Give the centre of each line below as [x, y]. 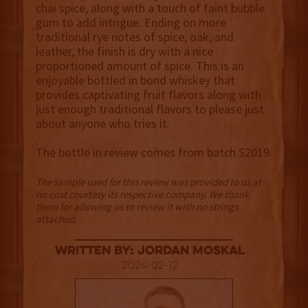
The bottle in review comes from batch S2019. [154, 153]
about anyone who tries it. [102, 124]
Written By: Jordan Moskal [150, 252]
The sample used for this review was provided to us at [148, 182]
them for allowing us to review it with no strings [136, 207]
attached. [56, 219]
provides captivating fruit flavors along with [148, 95]
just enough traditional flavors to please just [150, 109]
